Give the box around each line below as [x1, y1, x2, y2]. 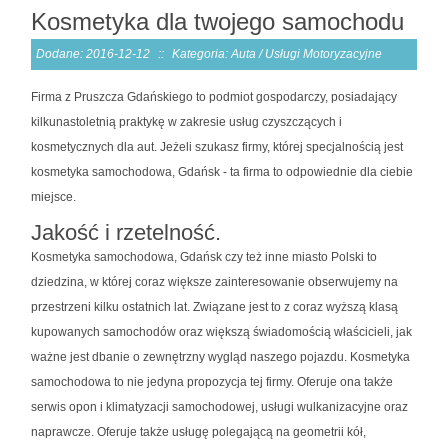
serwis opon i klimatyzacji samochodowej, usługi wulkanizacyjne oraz [31, 399, 408, 414]
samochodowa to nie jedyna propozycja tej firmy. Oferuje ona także [31, 374, 393, 389]
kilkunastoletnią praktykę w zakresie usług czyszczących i [31, 114, 342, 129]
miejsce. [31, 189, 76, 204]
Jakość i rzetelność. [31, 219, 221, 245]
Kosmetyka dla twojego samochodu [31, 7, 404, 35]
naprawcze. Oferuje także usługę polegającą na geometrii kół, [31, 424, 366, 439]
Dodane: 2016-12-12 [36, 46, 150, 61]
